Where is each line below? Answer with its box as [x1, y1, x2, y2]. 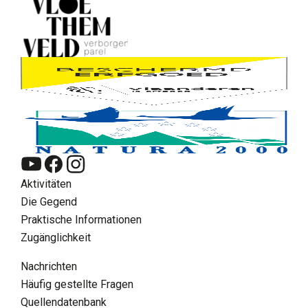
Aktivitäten [21, 177, 71, 190]
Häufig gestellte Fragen [21, 278, 133, 291]
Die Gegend [21, 195, 77, 208]
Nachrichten [21, 260, 77, 273]
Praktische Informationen [21, 213, 142, 226]
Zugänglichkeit [21, 231, 91, 244]
